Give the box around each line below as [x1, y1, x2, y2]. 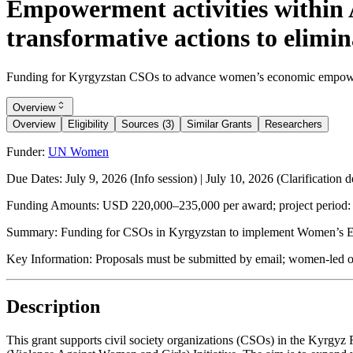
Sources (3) [121, 117, 174, 130]
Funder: [6, 144, 45, 158]
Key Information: [6, 251, 92, 266]
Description [6, 295, 100, 317]
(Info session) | [127, 171, 206, 185]
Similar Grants [187, 117, 252, 130]
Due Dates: [6, 171, 62, 185]
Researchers [265, 117, 322, 130]
